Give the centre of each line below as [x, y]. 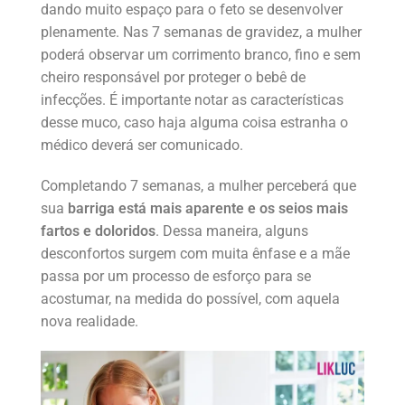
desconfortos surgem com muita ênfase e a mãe [195, 254]
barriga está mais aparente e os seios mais [208, 209]
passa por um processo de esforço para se [176, 277]
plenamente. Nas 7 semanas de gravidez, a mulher [201, 33]
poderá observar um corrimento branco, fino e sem [201, 55]
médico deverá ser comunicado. [142, 146]
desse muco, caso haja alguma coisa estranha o [194, 123]
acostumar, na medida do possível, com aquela [190, 299]
